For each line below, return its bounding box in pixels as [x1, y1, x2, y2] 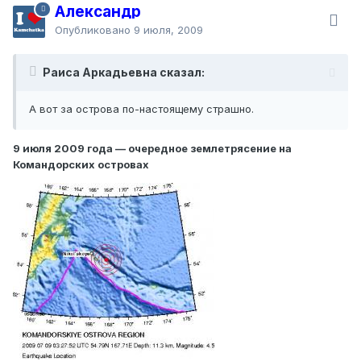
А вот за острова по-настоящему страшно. [29, 102, 254, 115]
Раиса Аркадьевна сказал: [43, 64, 205, 79]
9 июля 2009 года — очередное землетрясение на [13, 141, 292, 155]
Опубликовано [55, 23, 134, 36]
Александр [55, 2, 141, 21]
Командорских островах [13, 157, 149, 171]
